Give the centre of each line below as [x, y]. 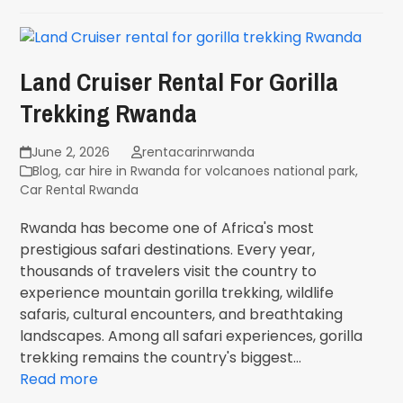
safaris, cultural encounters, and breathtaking [182, 314]
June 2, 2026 [70, 152]
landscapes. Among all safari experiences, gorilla [192, 336]
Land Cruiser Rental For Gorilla [179, 82]
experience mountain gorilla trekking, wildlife [177, 293]
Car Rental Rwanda [80, 190]
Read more [59, 379]
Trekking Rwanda [109, 113]
